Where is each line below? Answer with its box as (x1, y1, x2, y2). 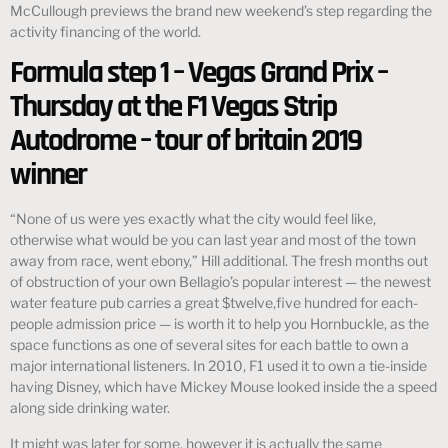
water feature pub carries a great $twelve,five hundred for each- (10, 294, 418, 312)
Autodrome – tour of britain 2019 (10, 121, 361, 162)
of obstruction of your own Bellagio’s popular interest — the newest (10, 273, 431, 291)
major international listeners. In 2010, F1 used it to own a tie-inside (10, 357, 427, 375)
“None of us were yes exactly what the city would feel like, (10, 210, 376, 228)
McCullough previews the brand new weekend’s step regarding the (10, 2, 432, 19)
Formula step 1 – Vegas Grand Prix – (10, 53, 387, 94)
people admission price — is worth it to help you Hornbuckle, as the (10, 315, 429, 333)
